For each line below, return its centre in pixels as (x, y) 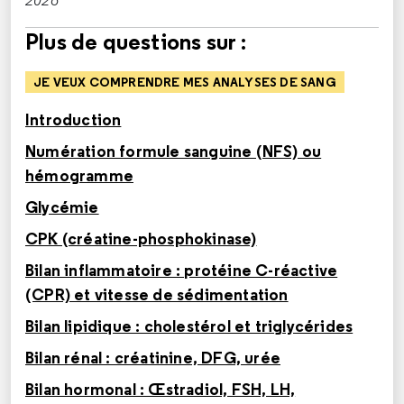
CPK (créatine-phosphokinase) (141, 239)
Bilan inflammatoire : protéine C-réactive (182, 271)
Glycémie (62, 207)
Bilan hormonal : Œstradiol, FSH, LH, (161, 390)
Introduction (73, 120)
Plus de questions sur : (136, 42)
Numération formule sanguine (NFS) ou (174, 151)
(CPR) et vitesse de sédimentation (157, 295)
